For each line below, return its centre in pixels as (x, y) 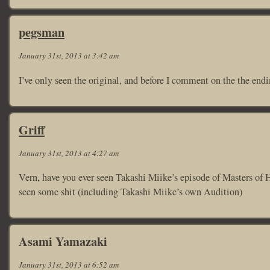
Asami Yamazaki (63, 241)
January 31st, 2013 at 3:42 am (69, 56)
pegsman (42, 32)
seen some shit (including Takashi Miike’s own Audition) (130, 192)
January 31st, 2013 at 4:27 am (69, 153)
